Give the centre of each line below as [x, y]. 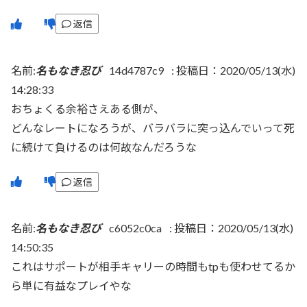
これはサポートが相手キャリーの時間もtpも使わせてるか [153, 266]
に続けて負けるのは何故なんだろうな [104, 147]
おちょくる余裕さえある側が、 [88, 108]
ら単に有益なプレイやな [71, 285]
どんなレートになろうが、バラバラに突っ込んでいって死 [153, 127]
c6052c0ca [135, 228]
